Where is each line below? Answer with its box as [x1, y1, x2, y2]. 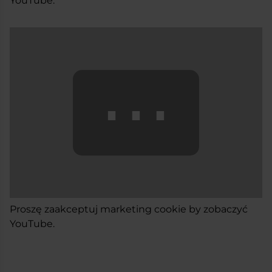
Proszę [10, 203, 44, 216]
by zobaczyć [186, 203, 248, 216]
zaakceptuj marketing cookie [44, 203, 186, 216]
